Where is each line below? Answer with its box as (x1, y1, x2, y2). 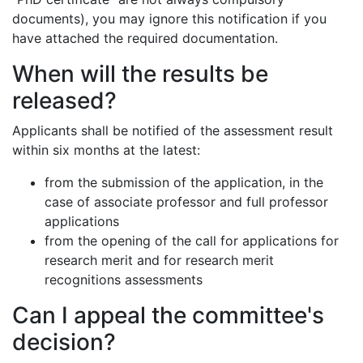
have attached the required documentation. (12, 30, 278, 46)
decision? (12, 328, 116, 356)
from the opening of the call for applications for (45, 233, 339, 249)
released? (12, 87, 117, 114)
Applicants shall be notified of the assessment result (12, 122, 333, 139)
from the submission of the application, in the (45, 174, 323, 190)
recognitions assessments (45, 271, 203, 288)
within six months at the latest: (12, 142, 200, 158)
